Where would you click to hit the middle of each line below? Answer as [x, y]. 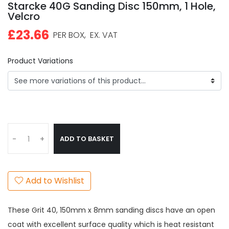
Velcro [24, 16]
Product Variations [40, 61]
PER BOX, [67, 35]
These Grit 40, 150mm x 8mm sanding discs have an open [111, 210]
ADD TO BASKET [87, 139]
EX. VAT [102, 35]
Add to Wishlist [54, 181]
